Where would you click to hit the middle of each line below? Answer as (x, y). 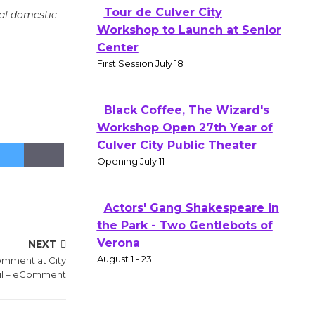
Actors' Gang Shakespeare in (191, 208)
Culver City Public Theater (176, 145)
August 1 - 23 (124, 259)
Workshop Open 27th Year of (185, 128)
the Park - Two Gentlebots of (185, 225)
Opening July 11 (130, 161)
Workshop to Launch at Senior (189, 30)
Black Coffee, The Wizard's (186, 110)
